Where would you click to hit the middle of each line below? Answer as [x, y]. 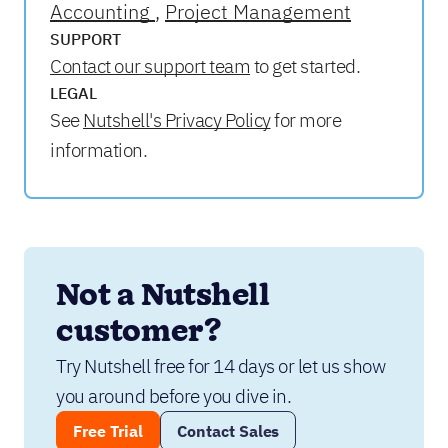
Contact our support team [150, 66]
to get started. [305, 66]
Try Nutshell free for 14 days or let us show [220, 366]
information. [98, 150]
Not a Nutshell [163, 296]
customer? [139, 332]
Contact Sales [228, 431]
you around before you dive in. [173, 396]
